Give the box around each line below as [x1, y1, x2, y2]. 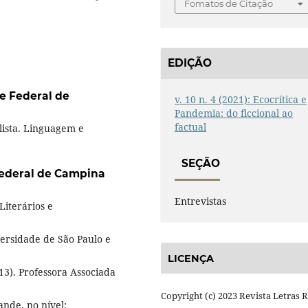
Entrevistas [175, 195, 227, 208]
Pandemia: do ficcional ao [175, 106, 294, 120]
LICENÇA [168, 252, 214, 265]
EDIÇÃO [168, 56, 212, 70]
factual [175, 120, 207, 133]
